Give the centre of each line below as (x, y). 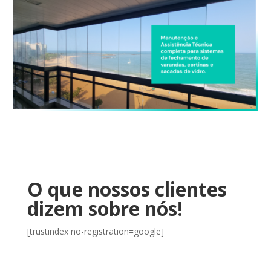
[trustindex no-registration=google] (95, 231)
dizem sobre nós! (105, 208)
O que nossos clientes (127, 189)
